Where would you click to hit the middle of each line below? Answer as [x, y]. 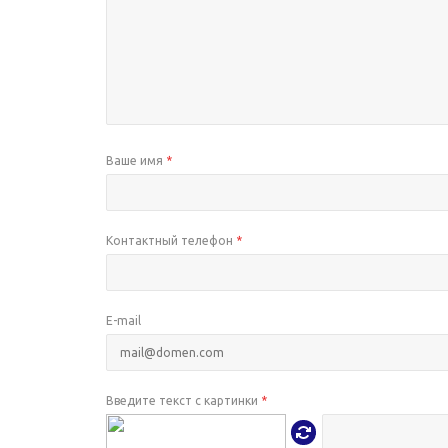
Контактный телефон [171, 240]
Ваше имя [136, 160]
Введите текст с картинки [183, 400]
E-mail [123, 320]
